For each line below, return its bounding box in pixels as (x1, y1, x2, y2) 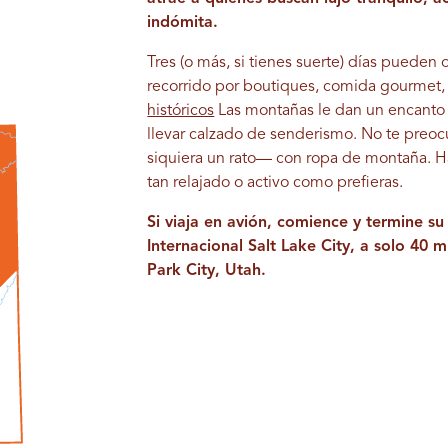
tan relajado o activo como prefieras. (147, 175, 404, 191)
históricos (147, 103, 215, 119)
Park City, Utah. (147, 263, 267, 279)
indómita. (147, 15, 219, 31)
